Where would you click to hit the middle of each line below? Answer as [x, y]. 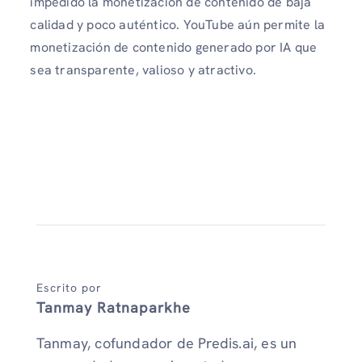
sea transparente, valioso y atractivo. [143, 70]
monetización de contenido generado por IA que [174, 48]
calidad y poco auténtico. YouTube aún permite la [177, 25]
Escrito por [69, 288]
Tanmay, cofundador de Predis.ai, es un [166, 343]
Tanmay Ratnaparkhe [113, 308]
